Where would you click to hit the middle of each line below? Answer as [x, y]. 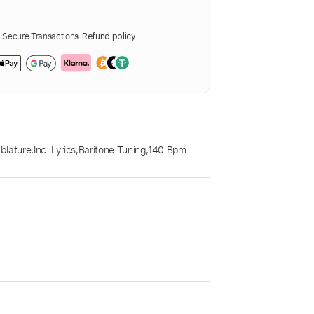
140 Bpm [167, 150]
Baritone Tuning [112, 150]
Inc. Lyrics [55, 150]
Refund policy [109, 37]
